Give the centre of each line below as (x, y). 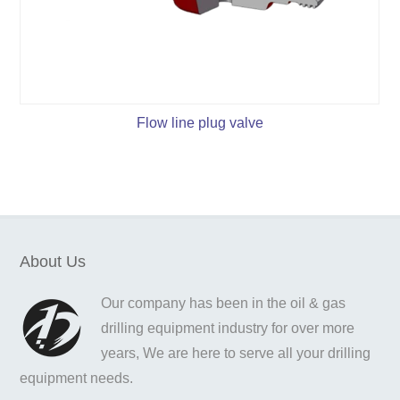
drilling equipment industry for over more (228, 329)
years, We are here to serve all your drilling (236, 354)
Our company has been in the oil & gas (224, 304)
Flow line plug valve (200, 123)
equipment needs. (77, 379)
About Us (53, 262)
